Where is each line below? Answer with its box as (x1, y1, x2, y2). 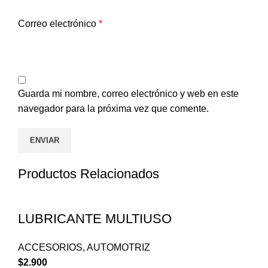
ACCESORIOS (18, 242, 83, 253)
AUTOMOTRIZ (87, 242, 150, 253)
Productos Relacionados (18, 166, 159, 182)
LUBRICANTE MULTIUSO (18, 211, 172, 227)
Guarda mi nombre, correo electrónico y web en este (18, 89, 239, 99)
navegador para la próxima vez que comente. (18, 103, 209, 114)
